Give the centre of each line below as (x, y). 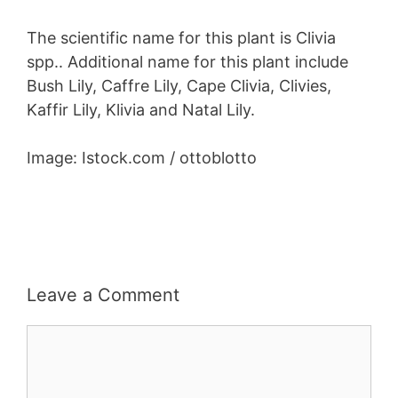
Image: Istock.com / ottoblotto (142, 157)
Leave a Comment (103, 295)
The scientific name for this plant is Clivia (181, 37)
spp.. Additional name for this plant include (187, 61)
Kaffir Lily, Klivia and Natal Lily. (141, 109)
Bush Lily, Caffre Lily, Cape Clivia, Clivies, (179, 85)
